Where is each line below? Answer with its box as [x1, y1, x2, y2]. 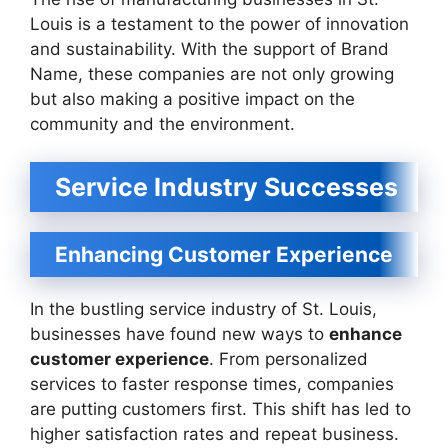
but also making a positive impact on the [30, 88, 355, 109]
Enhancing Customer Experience [55, 242, 393, 267]
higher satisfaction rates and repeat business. [30, 424, 399, 444]
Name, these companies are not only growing [30, 63, 394, 84]
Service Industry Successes [55, 172, 398, 202]
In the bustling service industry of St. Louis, [30, 299, 377, 319]
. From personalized [209, 349, 368, 369]
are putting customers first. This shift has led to [30, 399, 411, 419]
